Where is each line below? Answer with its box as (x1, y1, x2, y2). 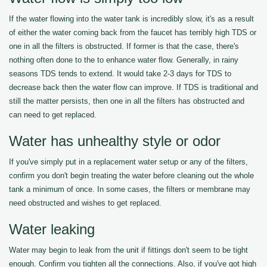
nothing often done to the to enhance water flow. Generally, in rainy (9, 55, 238, 64)
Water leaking (9, 221, 95, 237)
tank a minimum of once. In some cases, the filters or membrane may (9, 185, 250, 194)
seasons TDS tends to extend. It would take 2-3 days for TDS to (9, 69, 231, 78)
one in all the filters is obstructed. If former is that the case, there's (9, 42, 239, 51)
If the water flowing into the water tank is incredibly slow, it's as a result (9, 14, 254, 23)
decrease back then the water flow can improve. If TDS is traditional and (9, 83, 258, 92)
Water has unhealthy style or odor (9, 133, 221, 149)
